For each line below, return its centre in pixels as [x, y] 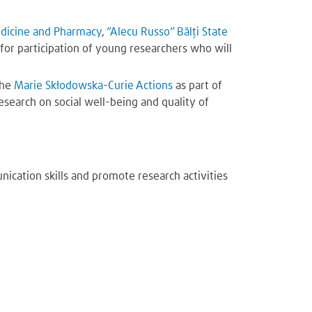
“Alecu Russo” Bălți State [167, 31]
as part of [199, 85]
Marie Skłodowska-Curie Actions [95, 85]
